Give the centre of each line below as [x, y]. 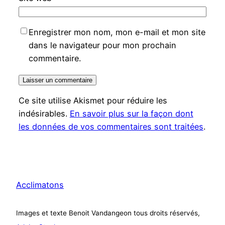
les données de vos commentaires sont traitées [111, 127]
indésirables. [44, 114]
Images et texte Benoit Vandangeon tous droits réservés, [108, 213]
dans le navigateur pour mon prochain [102, 45]
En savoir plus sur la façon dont [131, 114]
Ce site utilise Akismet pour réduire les [93, 101]
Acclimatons [40, 185]
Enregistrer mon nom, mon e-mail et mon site [117, 32]
